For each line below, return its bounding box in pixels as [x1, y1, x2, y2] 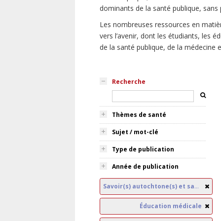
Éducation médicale [140, 202, 202, 210]
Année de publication [112, 162, 179, 171]
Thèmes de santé [112, 110, 166, 119]
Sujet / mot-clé [112, 128, 158, 136]
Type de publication [112, 145, 174, 153]
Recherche [112, 77, 146, 86]
